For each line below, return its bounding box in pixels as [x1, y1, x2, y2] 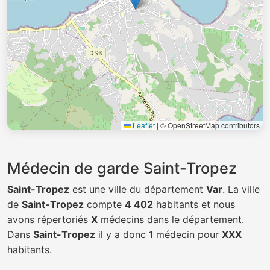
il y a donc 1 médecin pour [95, 228, 222, 240]
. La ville [222, 183, 260, 195]
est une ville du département [69, 183, 206, 195]
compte [84, 198, 125, 210]
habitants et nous [153, 198, 235, 210]
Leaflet [131, 120, 155, 130]
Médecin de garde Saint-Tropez [7, 159, 237, 177]
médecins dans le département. [98, 213, 244, 225]
